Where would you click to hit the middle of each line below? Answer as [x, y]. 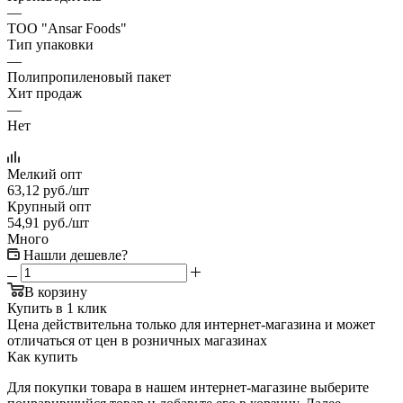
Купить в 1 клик [57, 308]
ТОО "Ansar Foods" [67, 28]
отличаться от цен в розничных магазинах [137, 340]
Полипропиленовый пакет [89, 76]
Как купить [42, 356]
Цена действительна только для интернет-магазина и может [191, 324]
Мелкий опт [45, 174]
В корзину [56, 291]
